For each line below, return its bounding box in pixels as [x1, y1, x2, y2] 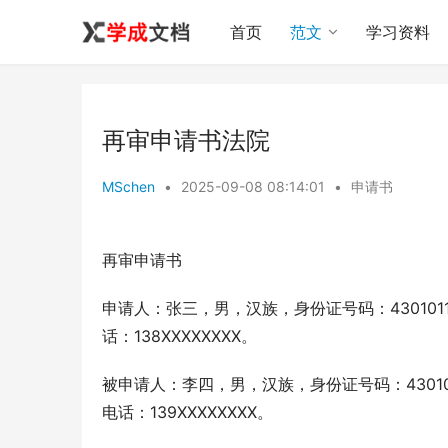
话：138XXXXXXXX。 [102, 326, 257, 346]
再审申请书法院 [102, 126, 270, 155]
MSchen [102, 178, 155, 195]
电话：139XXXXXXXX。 [102, 402, 273, 422]
